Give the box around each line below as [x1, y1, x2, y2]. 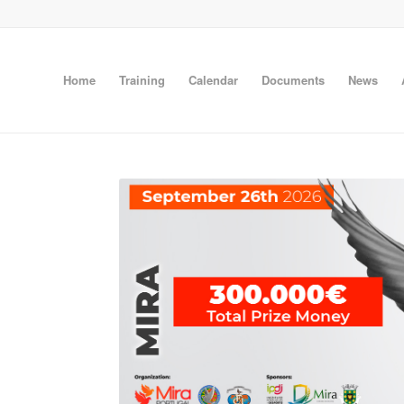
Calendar [188, 71, 238, 88]
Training [119, 71, 165, 88]
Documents [262, 71, 325, 88]
